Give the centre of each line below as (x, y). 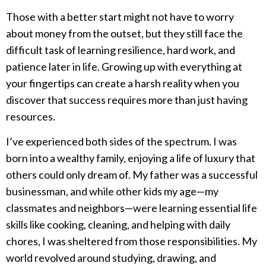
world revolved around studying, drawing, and (111, 258)
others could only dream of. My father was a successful (132, 175)
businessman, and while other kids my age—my (112, 191)
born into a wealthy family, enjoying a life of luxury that (131, 158)
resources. (31, 116)
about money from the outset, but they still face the (124, 33)
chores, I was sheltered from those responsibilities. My (132, 241)
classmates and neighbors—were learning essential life (132, 208)
